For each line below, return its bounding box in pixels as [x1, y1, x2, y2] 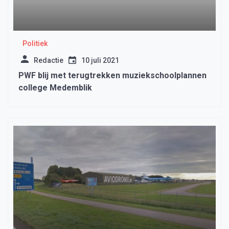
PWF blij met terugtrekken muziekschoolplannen [18, 70, 207, 80]
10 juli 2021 [81, 56, 119, 64]
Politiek [22, 39, 48, 48]
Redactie [34, 56, 63, 64]
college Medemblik [18, 82, 92, 93]
